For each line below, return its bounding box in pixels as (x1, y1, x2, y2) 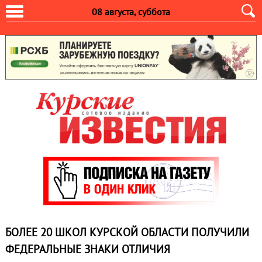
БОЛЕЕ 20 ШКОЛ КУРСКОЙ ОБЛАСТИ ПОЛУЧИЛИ (5, 225, 249, 240)
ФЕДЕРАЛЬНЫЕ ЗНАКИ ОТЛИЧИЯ (5, 242, 170, 257)
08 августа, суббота (92, 6, 170, 18)
